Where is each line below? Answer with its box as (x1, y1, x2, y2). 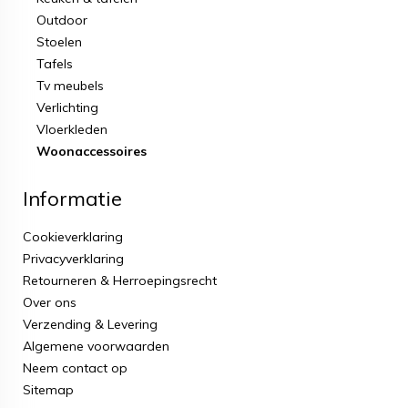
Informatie (23, 186, 122, 211)
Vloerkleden (36, 121, 107, 138)
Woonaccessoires (36, 143, 147, 159)
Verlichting (36, 99, 98, 116)
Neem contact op (23, 360, 127, 376)
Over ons (23, 294, 76, 311)
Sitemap (23, 382, 74, 398)
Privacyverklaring (23, 250, 124, 267)
